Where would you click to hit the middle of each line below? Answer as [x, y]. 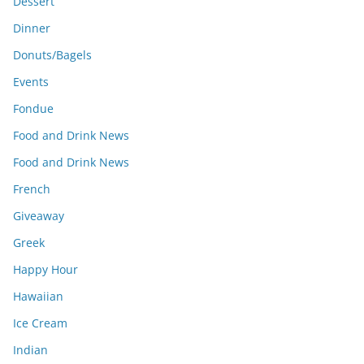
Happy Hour [45, 269]
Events [31, 81]
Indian [30, 349]
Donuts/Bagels [52, 54]
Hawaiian [38, 296]
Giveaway [39, 215]
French [32, 188]
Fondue [33, 108]
